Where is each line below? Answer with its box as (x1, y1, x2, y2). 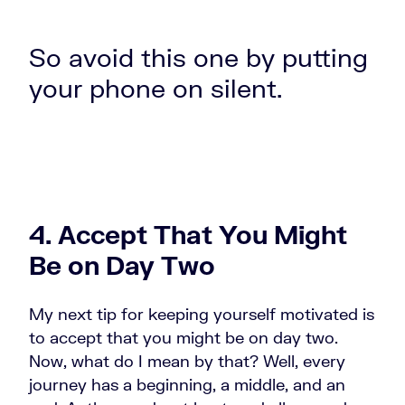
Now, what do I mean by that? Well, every (29, 351, 345, 372)
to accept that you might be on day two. (29, 327, 338, 348)
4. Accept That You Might (29, 219, 347, 250)
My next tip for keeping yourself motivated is (29, 304, 374, 325)
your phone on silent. (29, 72, 289, 104)
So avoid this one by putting (29, 42, 368, 73)
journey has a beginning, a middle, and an (29, 374, 345, 395)
